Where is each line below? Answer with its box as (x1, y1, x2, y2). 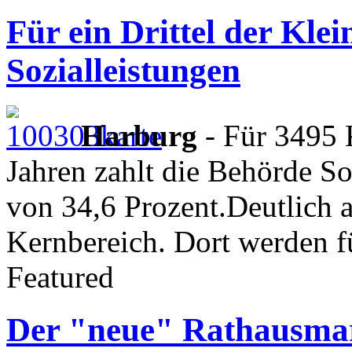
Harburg (81, 119, 197, 153)
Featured (6, 260, 114, 295)
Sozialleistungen (6, 52, 240, 90)
